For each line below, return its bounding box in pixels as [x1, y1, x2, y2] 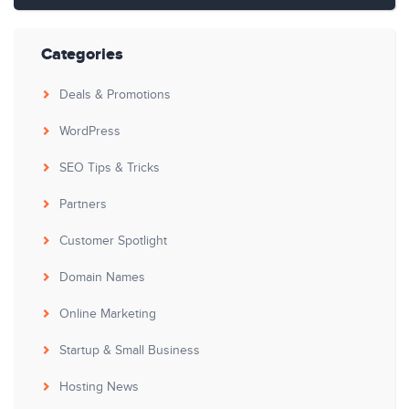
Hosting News [59, 380, 139, 394]
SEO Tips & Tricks [59, 161, 160, 175]
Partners [59, 197, 107, 212]
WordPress [59, 124, 121, 139]
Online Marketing [59, 307, 156, 321]
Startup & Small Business [59, 343, 200, 358]
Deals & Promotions [59, 88, 171, 102]
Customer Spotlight [59, 234, 167, 248]
